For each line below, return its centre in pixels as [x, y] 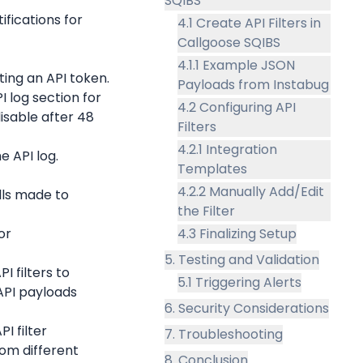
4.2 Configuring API [236, 107]
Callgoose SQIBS [228, 42]
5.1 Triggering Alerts [239, 282]
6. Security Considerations [246, 308]
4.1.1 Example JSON [236, 65]
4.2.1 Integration [227, 149]
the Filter [206, 211]
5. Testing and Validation [241, 259]
